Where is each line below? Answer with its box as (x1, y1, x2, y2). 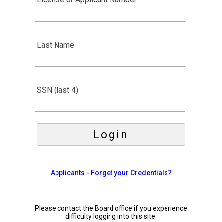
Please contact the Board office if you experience (34, 204, 187, 213)
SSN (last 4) (37, 85, 78, 95)
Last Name (37, 40, 74, 50)
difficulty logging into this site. (65, 212, 157, 221)
